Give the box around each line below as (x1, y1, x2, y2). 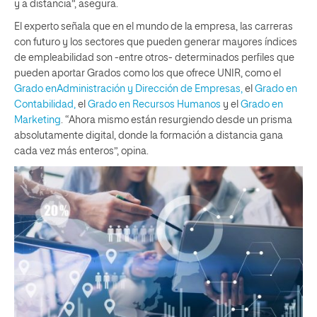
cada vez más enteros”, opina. (14, 146, 149, 157)
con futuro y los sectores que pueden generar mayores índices (14, 38, 297, 48)
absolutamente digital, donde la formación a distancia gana (14, 131, 283, 142)
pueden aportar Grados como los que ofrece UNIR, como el (14, 69, 281, 79)
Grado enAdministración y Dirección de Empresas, (14, 84, 243, 95)
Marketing (14, 115, 61, 126)
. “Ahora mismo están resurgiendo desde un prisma (61, 115, 292, 126)
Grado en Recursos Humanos (88, 100, 221, 110)
